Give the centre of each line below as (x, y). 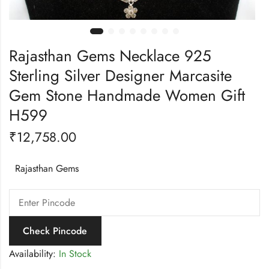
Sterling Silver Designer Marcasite (120, 76)
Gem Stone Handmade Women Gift (127, 96)
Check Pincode (55, 231)
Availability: (32, 254)
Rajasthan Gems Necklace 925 (110, 56)
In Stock (74, 254)
